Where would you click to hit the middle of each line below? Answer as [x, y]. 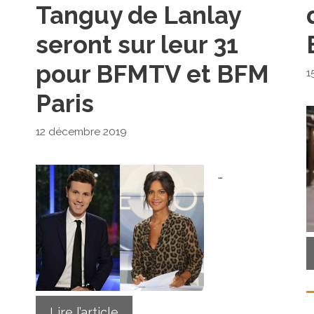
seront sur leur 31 [137, 45]
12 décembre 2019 [81, 131]
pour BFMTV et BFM [152, 74]
